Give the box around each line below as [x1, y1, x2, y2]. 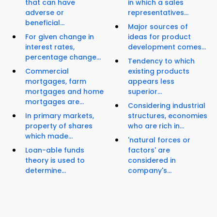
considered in [128, 155, 176, 166]
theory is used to [25, 155, 85, 166]
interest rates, [25, 42, 75, 52]
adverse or [25, 8, 64, 18]
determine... [25, 166, 66, 176]
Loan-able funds [25, 145, 84, 155]
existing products [128, 66, 189, 77]
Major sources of [128, 22, 188, 32]
